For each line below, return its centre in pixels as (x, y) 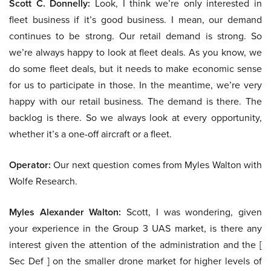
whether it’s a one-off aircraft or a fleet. (90, 134)
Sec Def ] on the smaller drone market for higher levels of (135, 261)
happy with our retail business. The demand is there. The (135, 102)
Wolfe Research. (43, 181)
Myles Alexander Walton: (65, 212)
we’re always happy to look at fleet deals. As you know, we (135, 53)
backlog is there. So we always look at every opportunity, (135, 118)
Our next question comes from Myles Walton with (156, 165)
